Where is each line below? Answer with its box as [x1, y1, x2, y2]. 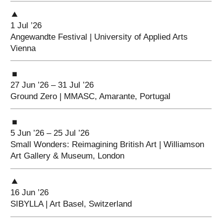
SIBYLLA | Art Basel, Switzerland [10, 199, 132, 209]
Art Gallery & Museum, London [10, 151, 125, 161]
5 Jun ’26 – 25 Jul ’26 [10, 128, 90, 138]
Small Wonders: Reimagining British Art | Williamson [10, 140, 205, 150]
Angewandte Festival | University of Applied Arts [10, 32, 188, 42]
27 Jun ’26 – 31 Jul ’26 [10, 80, 94, 90]
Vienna [10, 43, 36, 53]
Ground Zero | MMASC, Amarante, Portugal [10, 91, 171, 101]
